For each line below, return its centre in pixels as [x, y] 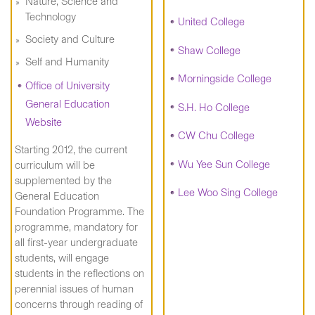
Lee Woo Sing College [227, 193]
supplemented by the [63, 180]
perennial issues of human [74, 289]
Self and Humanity [67, 62]
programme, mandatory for [76, 227]
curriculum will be [55, 165]
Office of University [67, 86]
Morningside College [224, 79]
